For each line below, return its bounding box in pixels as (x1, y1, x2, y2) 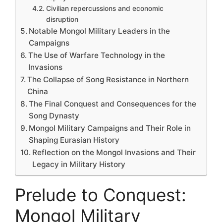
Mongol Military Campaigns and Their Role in (29, 123, 191, 133)
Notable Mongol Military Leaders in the (29, 26, 170, 36)
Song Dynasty (29, 111, 80, 120)
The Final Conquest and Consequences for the (29, 99, 197, 109)
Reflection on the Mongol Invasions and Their (32, 147, 196, 157)
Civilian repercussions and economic (46, 4, 164, 12)
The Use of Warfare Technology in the (28, 50, 166, 60)
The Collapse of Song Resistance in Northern (27, 74, 189, 84)
